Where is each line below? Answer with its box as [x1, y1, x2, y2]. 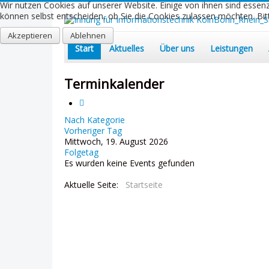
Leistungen [210, 43, 253, 55]
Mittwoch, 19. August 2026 [64, 136, 168, 148]
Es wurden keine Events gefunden [64, 157, 195, 169]
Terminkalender [64, 74, 164, 93]
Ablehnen [70, 30, 106, 41]
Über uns [160, 43, 195, 55]
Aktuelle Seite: [64, 179, 123, 191]
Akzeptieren [8, 30, 52, 41]
